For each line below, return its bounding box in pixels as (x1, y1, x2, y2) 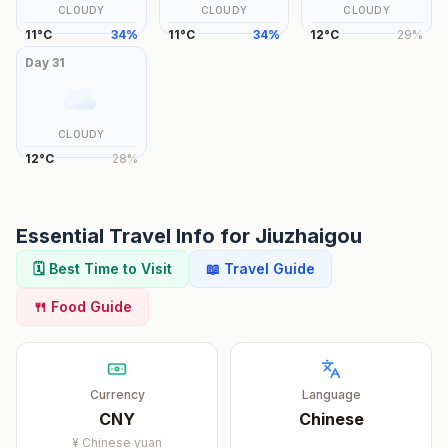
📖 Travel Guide (206, 260, 315, 277)
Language (301, 387, 361, 402)
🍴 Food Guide (33, 298, 132, 315)
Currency (89, 387, 145, 402)
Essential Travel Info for (16, 224, 255, 248)
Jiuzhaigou (255, 224, 362, 248)
